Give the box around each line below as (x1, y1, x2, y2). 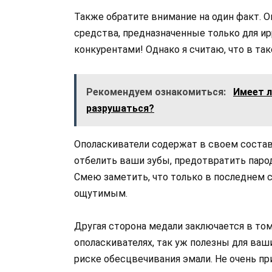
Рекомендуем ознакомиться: (86, 86, 228, 98)
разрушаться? (86, 102, 154, 114)
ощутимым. (74, 187, 127, 199)
